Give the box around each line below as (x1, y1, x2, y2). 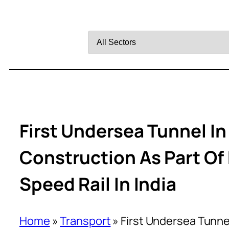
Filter (87, 11, 113, 27)
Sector (87, 56, 123, 72)
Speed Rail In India (19, 172, 177, 197)
